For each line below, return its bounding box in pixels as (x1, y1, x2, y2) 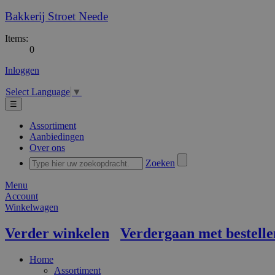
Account (5, 191, 38, 202)
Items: (5, 33, 28, 44)
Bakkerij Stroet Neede (5, 10, 108, 23)
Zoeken (145, 158, 175, 169)
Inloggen (5, 65, 39, 76)
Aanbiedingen (29, 131, 84, 142)
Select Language (6, 87, 70, 98)
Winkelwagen (5, 202, 58, 213)
